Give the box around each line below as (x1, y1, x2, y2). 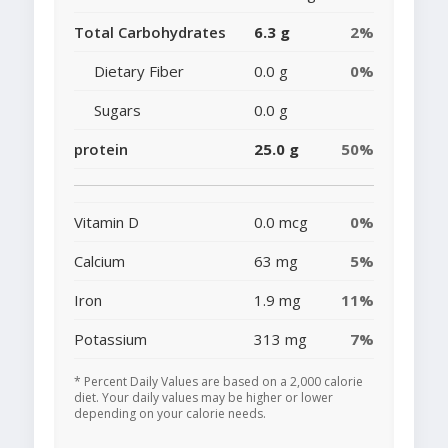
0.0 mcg (254, 212, 308, 233)
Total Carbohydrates (74, 22, 226, 43)
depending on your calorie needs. (74, 405, 266, 423)
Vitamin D (74, 212, 139, 233)
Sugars (94, 100, 141, 121)
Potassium (74, 329, 147, 350)
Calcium (74, 251, 125, 272)
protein (74, 139, 128, 160)
